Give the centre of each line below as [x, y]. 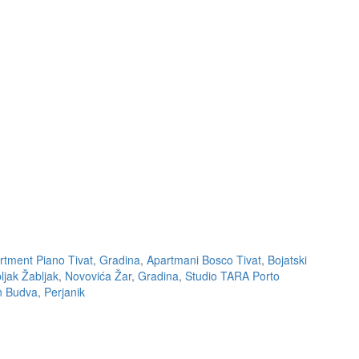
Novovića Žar [98, 276]
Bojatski [287, 260]
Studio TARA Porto [232, 276]
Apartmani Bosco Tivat [204, 260]
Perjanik [65, 292]
